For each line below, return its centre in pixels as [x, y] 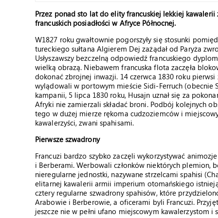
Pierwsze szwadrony [67, 139]
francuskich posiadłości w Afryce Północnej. [106, 23]
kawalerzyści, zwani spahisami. [85, 123]
